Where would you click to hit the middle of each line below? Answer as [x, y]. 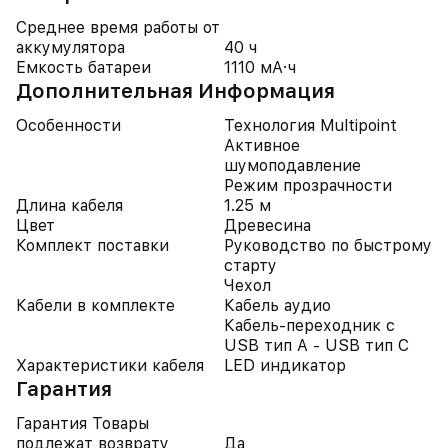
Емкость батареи [83, 67]
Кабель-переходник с [309, 325]
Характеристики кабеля [110, 365]
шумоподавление [292, 165]
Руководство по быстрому [328, 245]
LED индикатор [285, 365]
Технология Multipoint [310, 125]
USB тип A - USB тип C [316, 345]
